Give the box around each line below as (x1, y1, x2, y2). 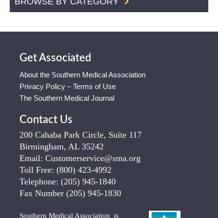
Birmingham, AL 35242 (19, 141, 104, 151)
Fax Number (19, 188, 66, 198)
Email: (19, 153, 45, 163)
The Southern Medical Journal (19, 93, 114, 102)
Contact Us (19, 114, 73, 125)
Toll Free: (19, 164, 56, 175)
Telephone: (19, 176, 61, 186)
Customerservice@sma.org (45, 153, 141, 163)
